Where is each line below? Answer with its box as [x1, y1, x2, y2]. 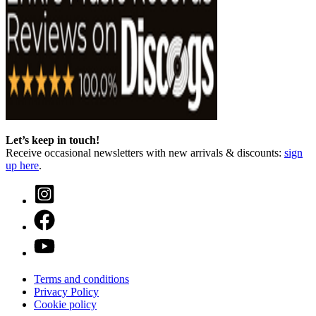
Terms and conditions [34, 272, 129, 285]
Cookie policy [34, 298, 97, 310]
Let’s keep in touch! [6, 133, 99, 146]
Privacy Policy [34, 285, 99, 298]
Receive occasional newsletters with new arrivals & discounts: [6, 146, 284, 159]
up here [6, 159, 39, 171]
